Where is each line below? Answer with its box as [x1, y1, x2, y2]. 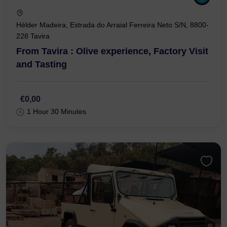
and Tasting [16, 90, 67, 100]
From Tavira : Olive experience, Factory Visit [16, 77, 208, 87]
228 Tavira [16, 62, 50, 71]
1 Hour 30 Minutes [27, 138, 86, 146]
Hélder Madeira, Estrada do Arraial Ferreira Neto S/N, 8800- [16, 51, 209, 60]
